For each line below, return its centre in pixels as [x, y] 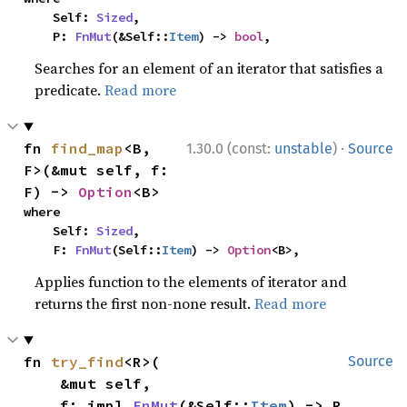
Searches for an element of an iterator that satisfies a [209, 68]
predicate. [70, 90]
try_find [88, 362]
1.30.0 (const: [230, 149]
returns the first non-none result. [145, 303]
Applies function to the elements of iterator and [191, 282]
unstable [303, 149]
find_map [88, 148]
